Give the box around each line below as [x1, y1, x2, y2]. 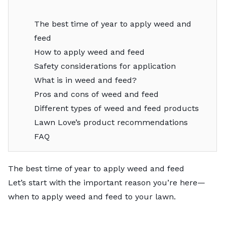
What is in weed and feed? [34, 75, 137, 85]
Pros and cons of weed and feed [34, 89, 159, 99]
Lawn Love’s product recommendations [34, 117, 188, 127]
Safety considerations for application [34, 61, 176, 71]
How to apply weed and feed [34, 47, 145, 57]
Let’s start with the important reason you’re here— [8, 177, 205, 187]
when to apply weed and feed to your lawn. [8, 191, 178, 201]
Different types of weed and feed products [34, 103, 199, 113]
